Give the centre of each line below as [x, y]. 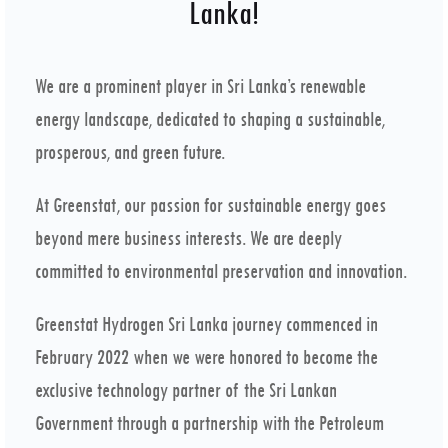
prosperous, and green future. [130, 152]
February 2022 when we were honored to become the [206, 357]
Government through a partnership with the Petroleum [209, 423]
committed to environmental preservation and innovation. [221, 271]
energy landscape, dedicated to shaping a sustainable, [210, 119]
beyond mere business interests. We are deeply [188, 238]
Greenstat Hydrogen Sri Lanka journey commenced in [206, 324]
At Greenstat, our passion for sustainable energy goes [210, 205]
